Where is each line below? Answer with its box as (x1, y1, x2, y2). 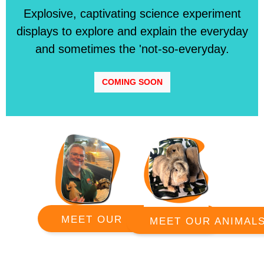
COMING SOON (101, 77, 163, 87)
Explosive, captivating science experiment (23, 6, 241, 20)
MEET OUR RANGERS (61, 214, 183, 226)
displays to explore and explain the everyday (16, 24, 248, 38)
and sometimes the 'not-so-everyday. (35, 42, 229, 55)
